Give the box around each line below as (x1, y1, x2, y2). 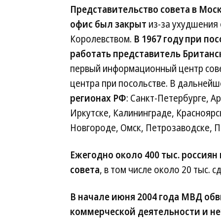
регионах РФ (70, 92, 126, 105)
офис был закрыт (70, 18, 147, 31)
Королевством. (70, 33, 134, 45)
